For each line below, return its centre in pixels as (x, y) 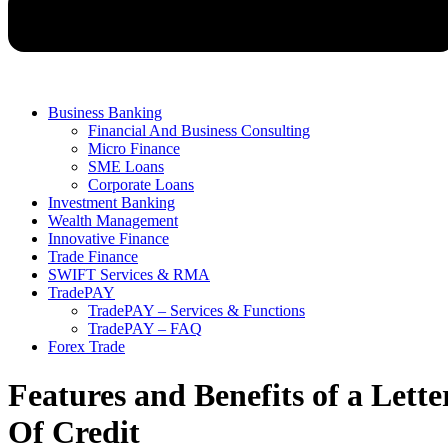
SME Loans (126, 166)
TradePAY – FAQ (145, 328)
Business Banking (105, 112)
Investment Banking (111, 202)
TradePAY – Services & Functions (196, 310)
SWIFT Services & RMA (129, 274)
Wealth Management (113, 220)
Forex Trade (86, 346)
